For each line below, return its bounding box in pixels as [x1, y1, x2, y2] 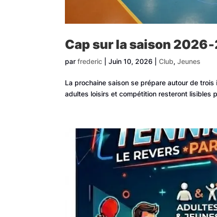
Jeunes [177, 57, 201, 65]
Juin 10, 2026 [108, 57, 153, 65]
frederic [77, 57, 103, 65]
